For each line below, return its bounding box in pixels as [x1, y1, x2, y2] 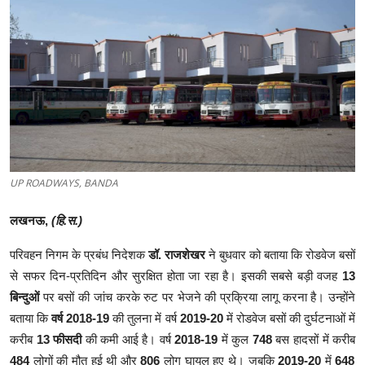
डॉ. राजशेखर [148, 248, 205, 262]
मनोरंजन [12, 84, 51, 101]
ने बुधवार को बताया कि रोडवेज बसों [205, 248, 355, 262]
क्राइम [12, 4, 43, 21]
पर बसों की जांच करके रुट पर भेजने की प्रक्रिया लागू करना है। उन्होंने [39, 290, 355, 305]
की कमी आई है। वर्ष [81, 332, 175, 347]
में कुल [218, 332, 253, 347]
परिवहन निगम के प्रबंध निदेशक [10, 248, 148, 262]
